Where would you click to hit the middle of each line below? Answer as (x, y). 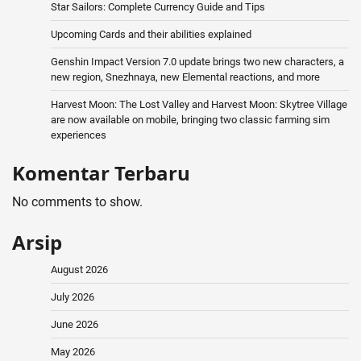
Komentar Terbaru (101, 172)
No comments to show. (77, 201)
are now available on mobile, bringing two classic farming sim (190, 119)
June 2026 (75, 324)
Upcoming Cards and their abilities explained (151, 34)
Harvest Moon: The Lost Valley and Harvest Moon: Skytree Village (199, 104)
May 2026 (73, 351)
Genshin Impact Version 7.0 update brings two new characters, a (197, 61)
